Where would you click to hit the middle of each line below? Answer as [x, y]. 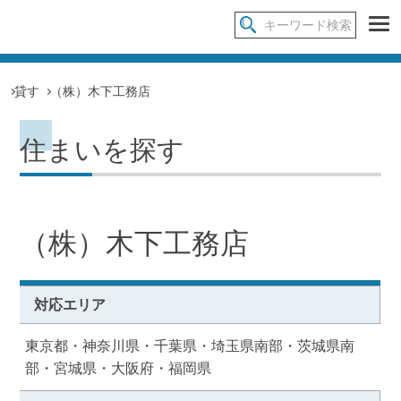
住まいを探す [102, 150]
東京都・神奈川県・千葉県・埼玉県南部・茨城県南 [189, 346]
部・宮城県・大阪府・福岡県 [118, 368]
